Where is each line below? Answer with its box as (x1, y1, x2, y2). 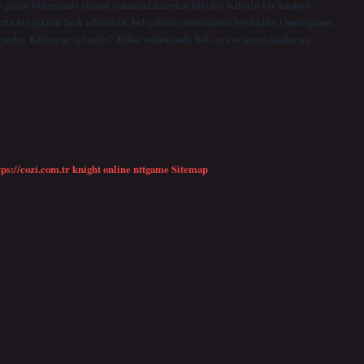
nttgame (133, 161, 169, 176)
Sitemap (171, 161, 208, 176)
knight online (72, 161, 131, 176)
